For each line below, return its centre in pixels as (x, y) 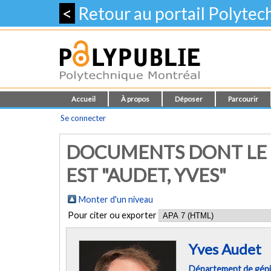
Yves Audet (225, 249)
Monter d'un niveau (116, 199)
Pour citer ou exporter (113, 215)
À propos (135, 99)
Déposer (189, 99)
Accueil (83, 99)
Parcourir (243, 99)
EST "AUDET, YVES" (146, 175)
